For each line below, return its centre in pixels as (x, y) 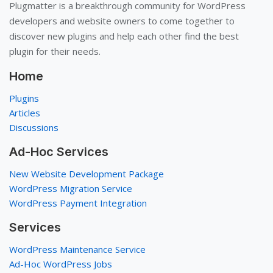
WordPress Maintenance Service (77, 249)
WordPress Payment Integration (78, 203)
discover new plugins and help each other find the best (124, 36)
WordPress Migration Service (71, 188)
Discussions (34, 127)
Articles (25, 112)
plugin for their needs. (55, 51)
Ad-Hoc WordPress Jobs (61, 264)
